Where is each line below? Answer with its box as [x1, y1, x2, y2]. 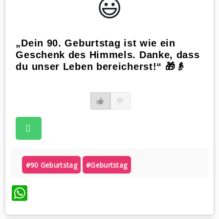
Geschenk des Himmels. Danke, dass [16, 49, 200, 60]
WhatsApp [27, 182, 103, 203]
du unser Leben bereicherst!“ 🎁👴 [16, 61, 186, 72]
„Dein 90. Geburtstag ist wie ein [16, 37, 175, 48]
